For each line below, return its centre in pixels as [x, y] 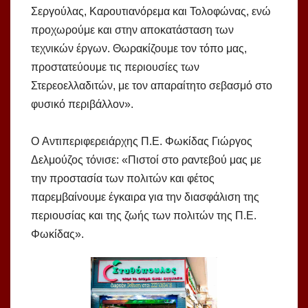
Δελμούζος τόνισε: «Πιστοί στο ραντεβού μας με [146, 160]
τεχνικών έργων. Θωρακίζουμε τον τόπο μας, [139, 49]
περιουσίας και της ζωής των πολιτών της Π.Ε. [144, 216]
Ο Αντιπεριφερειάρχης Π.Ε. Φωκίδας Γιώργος [142, 142]
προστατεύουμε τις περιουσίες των [115, 67]
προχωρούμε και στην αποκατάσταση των [132, 30]
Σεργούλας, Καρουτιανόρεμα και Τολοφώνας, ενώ [151, 12]
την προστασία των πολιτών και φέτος [123, 179]
